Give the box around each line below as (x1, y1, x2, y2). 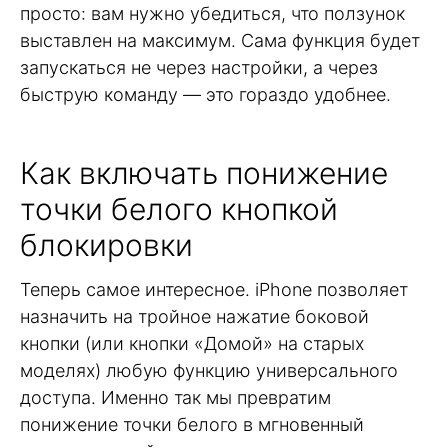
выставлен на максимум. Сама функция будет (20, 30, 420, 52)
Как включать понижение (20, 154, 388, 191)
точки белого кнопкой (20, 190, 338, 227)
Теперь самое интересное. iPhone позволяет (20, 278, 408, 300)
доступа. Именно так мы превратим (20, 386, 331, 408)
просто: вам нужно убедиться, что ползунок (20, 3, 405, 25)
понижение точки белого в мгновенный (20, 413, 364, 435)
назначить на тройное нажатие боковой (20, 305, 369, 327)
